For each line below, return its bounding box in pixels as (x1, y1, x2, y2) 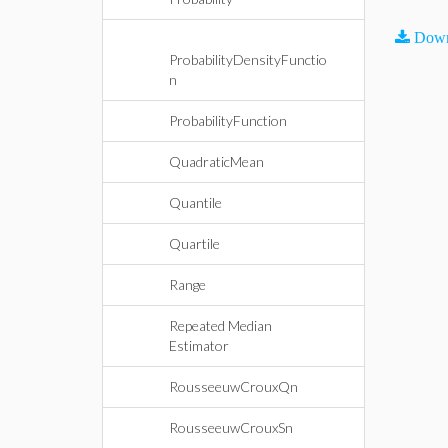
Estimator (169, 337, 229, 354)
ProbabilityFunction (169, 112, 287, 129)
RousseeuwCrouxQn (169, 378, 298, 395)
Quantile (169, 194, 222, 211)
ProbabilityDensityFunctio (169, 51, 327, 68)
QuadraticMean (169, 153, 264, 170)
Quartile (169, 235, 220, 252)
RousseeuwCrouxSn (169, 419, 293, 436)
